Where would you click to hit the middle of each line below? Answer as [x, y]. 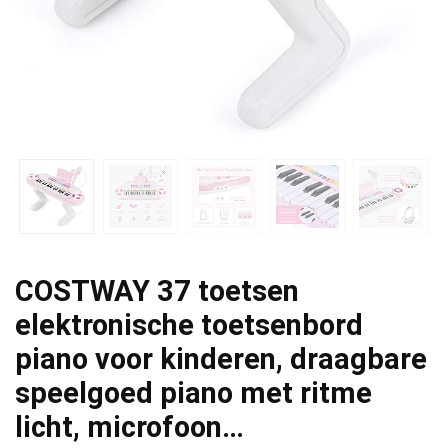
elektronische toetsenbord [189, 324]
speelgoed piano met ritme [193, 392]
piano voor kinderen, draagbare [221, 358]
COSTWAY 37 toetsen [157, 290]
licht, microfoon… [129, 426]
